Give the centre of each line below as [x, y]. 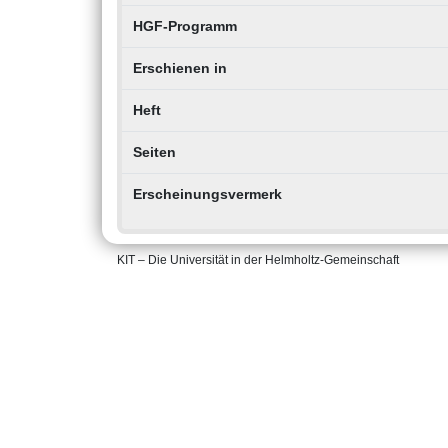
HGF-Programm [184, 26]
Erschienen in [179, 68]
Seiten [154, 152]
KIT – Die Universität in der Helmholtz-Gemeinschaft [258, 260]
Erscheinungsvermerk [207, 194]
